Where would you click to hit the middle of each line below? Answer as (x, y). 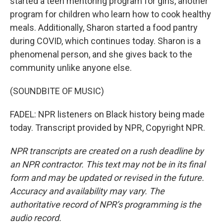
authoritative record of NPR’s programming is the (106, 204)
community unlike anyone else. (71, 68)
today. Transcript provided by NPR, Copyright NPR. (108, 128)
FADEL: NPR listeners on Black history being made (107, 114)
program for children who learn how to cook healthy (111, 14)
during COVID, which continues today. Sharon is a (105, 41)
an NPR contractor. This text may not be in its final (108, 164)
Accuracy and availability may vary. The (87, 191)
